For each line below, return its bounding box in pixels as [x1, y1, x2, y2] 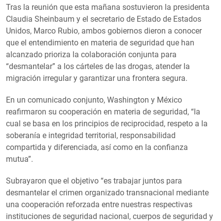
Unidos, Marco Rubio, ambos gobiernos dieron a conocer [6, 26, 202, 36]
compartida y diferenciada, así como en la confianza [6, 142, 188, 152]
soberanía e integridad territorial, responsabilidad [6, 130, 176, 140]
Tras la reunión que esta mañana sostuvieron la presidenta [6, 2, 210, 12]
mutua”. [6, 154, 33, 164]
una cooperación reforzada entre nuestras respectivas [6, 199, 192, 209]
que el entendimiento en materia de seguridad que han [6, 37, 194, 47]
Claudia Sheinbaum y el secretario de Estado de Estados [6, 14, 201, 24]
